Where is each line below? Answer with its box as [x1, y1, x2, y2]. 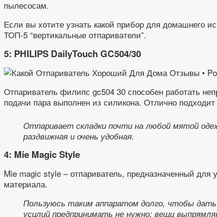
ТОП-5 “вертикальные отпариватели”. [4, 29, 146, 41]
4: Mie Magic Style [4, 148, 80, 161]
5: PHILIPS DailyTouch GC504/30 [4, 47, 141, 61]
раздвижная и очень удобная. [23, 130, 134, 142]
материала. [4, 178, 47, 190]
